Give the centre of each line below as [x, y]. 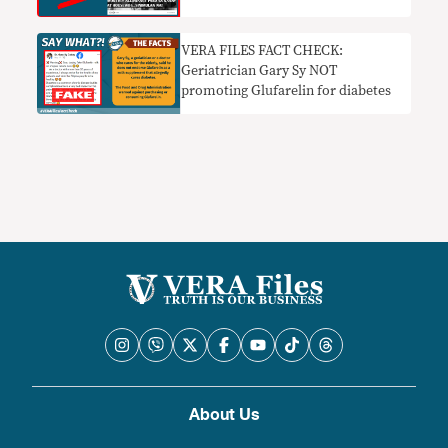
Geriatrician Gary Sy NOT [259, 71]
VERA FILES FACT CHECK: [262, 51]
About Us [224, 414]
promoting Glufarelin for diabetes [286, 91]
